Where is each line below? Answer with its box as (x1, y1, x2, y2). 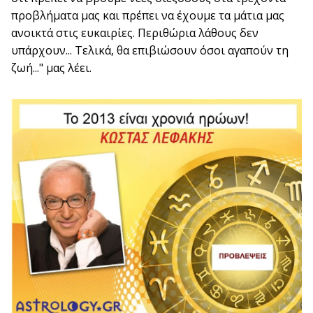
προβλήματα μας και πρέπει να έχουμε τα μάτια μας (11, 7, 284, 23)
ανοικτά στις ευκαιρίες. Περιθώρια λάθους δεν (11, 24, 259, 41)
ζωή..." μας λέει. (11, 59, 92, 75)
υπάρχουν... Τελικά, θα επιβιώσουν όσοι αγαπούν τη (11, 42, 289, 58)
